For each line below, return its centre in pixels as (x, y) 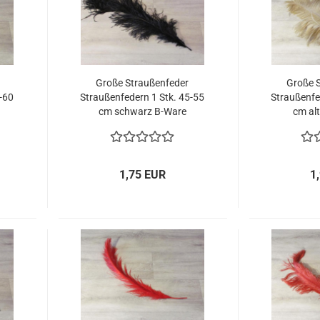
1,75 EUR (143, 175)
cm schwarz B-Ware (142, 111)
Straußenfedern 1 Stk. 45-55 (142, 97)
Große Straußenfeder (142, 83)
